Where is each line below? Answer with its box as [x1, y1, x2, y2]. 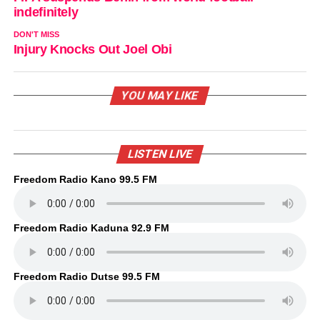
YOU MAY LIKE [120, 89, 201, 102]
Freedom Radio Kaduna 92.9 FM [13, 222, 169, 234]
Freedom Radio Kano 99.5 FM [13, 174, 157, 185]
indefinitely [13, 5, 79, 19]
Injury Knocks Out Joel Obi [13, 42, 172, 56]
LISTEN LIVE [126, 147, 194, 161]
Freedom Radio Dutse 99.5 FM [13, 271, 160, 282]
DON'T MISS [13, 30, 59, 39]
